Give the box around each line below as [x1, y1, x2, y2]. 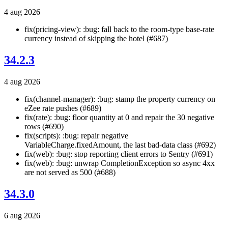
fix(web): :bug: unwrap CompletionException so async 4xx [24, 159, 215, 168]
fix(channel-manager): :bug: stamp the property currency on [24, 95, 215, 104]
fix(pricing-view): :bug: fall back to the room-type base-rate [24, 25, 214, 34]
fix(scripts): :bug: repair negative [24, 131, 128, 140]
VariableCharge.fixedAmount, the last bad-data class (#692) [24, 140, 216, 150]
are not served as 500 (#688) [24, 168, 116, 177]
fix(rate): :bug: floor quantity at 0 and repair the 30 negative [24, 113, 214, 122]
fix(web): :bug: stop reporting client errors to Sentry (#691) [24, 150, 213, 159]
